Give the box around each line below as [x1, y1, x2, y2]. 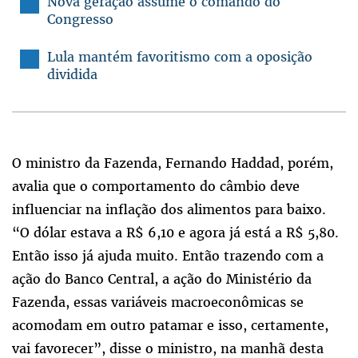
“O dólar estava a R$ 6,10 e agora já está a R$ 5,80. [12, 224, 339, 242]
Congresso [47, 10, 113, 29]
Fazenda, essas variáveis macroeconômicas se [12, 293, 304, 312]
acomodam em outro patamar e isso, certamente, [12, 316, 328, 335]
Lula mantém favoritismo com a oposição [47, 48, 312, 66]
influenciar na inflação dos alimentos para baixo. [12, 201, 326, 219]
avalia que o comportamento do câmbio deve [12, 177, 300, 196]
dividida [47, 66, 97, 84]
